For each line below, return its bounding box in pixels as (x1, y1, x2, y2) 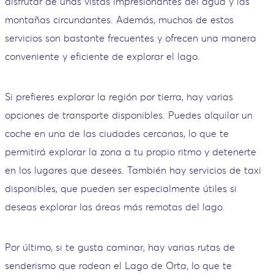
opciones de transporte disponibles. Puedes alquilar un (5, 108, 253, 121)
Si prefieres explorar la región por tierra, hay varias (5, 90, 233, 103)
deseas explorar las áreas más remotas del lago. (5, 200, 225, 213)
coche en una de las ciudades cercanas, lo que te (5, 127, 229, 139)
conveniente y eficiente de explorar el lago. (5, 50, 200, 62)
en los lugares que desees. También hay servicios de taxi (5, 163, 261, 176)
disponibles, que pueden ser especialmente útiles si (5, 182, 237, 194)
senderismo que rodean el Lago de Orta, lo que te (5, 259, 232, 272)
